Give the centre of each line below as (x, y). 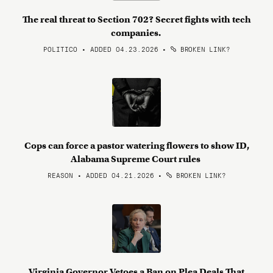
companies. (136, 33)
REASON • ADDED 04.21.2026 (101, 175)
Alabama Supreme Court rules (136, 159)
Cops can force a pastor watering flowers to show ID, (136, 146)
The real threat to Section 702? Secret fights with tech (136, 19)
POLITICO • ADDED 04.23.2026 (101, 49)
